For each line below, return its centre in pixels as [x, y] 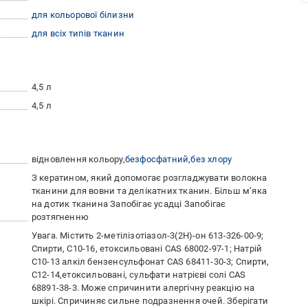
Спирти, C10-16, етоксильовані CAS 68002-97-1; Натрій [147, 249]
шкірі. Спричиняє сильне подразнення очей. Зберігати [150, 301]
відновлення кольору [77, 159]
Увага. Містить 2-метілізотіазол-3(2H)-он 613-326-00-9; [147, 236]
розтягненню [60, 217]
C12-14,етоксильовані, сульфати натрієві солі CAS [139, 275]
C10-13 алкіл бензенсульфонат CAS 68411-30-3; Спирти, [150, 262]
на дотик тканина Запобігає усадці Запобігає [129, 204]
